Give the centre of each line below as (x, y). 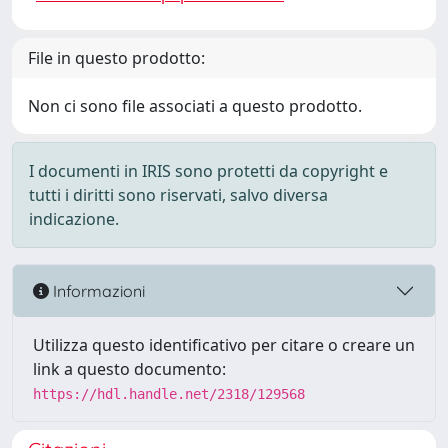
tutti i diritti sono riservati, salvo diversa (178, 195)
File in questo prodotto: (116, 58)
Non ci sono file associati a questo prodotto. (195, 106)
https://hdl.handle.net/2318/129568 (169, 394)
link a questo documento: (129, 369)
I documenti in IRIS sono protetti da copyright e (208, 171)
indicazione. (74, 219)
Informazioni (97, 290)
